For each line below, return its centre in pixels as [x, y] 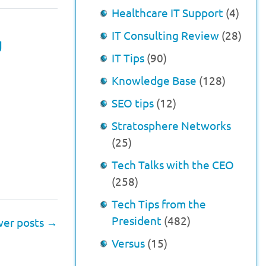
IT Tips [128, 58]
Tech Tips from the [159, 204]
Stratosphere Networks [171, 125]
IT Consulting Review [165, 35]
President [137, 220]
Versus [128, 243]
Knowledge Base [154, 80]
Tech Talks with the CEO [173, 164]
